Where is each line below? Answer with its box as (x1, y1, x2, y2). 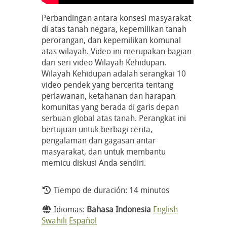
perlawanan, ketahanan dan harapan (42, 90, 175, 101)
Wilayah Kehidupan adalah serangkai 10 (42, 67, 186, 79)
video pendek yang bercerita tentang (42, 79, 173, 90)
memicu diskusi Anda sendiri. (42, 157, 146, 168)
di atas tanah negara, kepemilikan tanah (42, 23, 186, 34)
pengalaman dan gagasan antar (42, 134, 156, 146)
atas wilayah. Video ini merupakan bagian (42, 45, 192, 57)
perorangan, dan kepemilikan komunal (42, 34, 181, 46)
